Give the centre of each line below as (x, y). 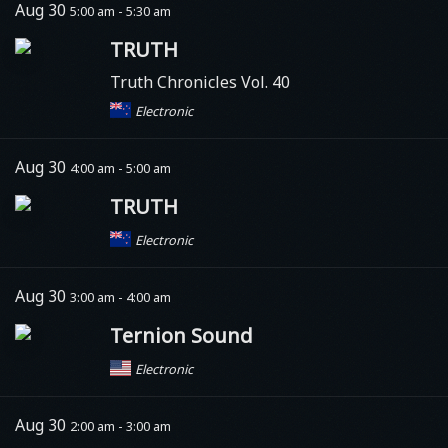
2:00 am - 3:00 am (120, 425)
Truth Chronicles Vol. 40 (200, 81)
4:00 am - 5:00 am (120, 167)
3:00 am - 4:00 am (120, 296)
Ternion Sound (181, 335)
